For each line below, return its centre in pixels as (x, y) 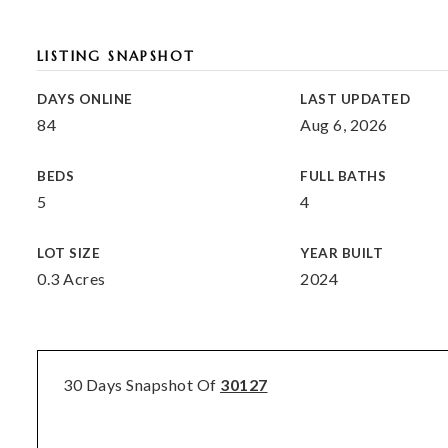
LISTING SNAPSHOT (116, 56)
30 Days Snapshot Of (141, 384)
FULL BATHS (343, 176)
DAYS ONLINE (85, 99)
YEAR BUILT (342, 253)
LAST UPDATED (355, 99)
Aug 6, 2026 (344, 124)
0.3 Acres (71, 278)
